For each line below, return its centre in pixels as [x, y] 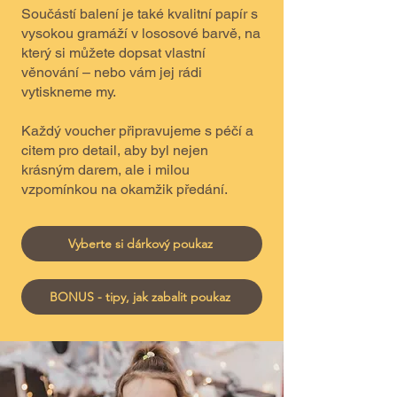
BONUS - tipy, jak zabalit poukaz [140, 297]
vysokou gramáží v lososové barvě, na [141, 33]
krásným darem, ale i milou [105, 170]
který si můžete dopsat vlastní [113, 53]
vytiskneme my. [69, 92]
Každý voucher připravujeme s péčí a [137, 131]
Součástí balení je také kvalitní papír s [140, 14]
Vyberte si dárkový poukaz [140, 244]
